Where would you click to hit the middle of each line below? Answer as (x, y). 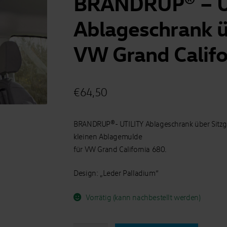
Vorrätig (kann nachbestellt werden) (143, 197)
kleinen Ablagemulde (108, 136)
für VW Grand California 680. (120, 149)
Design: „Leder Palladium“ (116, 173)
